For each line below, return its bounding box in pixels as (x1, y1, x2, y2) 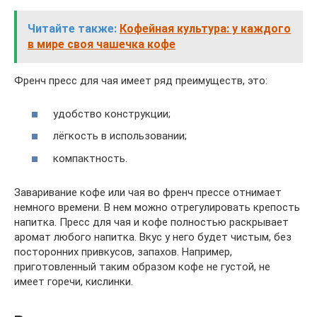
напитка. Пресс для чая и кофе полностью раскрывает (14, 215, 289, 229)
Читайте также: (28, 22, 117, 35)
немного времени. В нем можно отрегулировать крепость (14, 200, 300, 214)
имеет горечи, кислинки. (14, 275, 133, 288)
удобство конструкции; (53, 107, 171, 120)
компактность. (53, 151, 127, 165)
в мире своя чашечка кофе (28, 38, 175, 51)
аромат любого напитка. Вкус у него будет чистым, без (14, 230, 292, 243)
